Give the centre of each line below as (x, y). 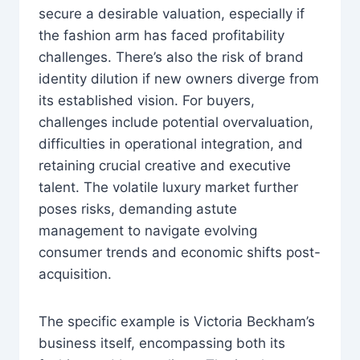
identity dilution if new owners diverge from (179, 78)
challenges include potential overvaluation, (176, 122)
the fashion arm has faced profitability (162, 35)
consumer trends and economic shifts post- (180, 252)
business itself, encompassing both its (162, 343)
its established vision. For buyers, (147, 100)
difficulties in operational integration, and (171, 143)
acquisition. (75, 274)
